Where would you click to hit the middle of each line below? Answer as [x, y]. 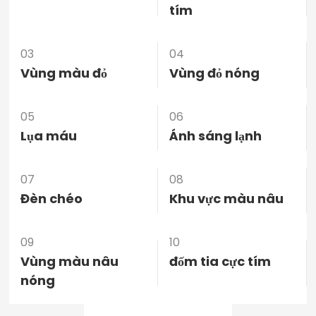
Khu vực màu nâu [226, 198]
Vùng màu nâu [70, 261]
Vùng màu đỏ [64, 73]
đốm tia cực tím [220, 261]
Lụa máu [49, 135]
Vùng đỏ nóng [214, 73]
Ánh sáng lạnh [215, 135]
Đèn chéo [52, 198]
